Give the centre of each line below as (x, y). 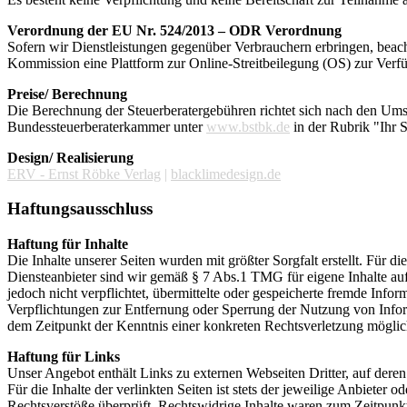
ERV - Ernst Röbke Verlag (84, 174)
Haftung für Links (64, 357)
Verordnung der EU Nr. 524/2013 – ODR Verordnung (174, 30)
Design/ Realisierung (70, 157)
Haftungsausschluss (80, 209)
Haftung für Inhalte (68, 244)
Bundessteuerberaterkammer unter (107, 126)
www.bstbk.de (248, 126)
